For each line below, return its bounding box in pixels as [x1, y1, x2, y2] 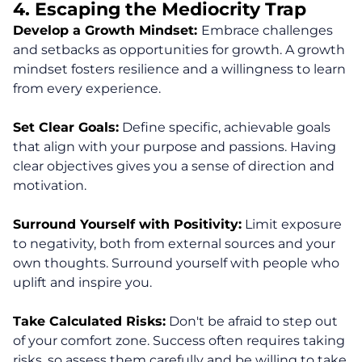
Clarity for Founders [91, 294, 221, 309]
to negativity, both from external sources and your [13, 236, 335, 252]
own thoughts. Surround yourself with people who [13, 255, 339, 271]
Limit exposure [242, 217, 342, 233]
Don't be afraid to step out [166, 314, 338, 330]
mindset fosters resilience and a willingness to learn [13, 61, 346, 78]
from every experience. [13, 81, 161, 97]
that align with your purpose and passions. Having [13, 139, 336, 155]
